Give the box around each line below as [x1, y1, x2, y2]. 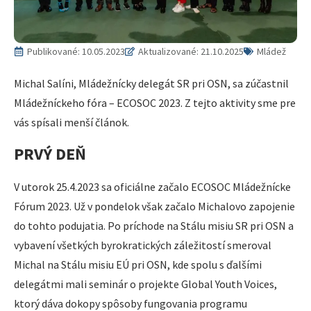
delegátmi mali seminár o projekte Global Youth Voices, [14, 277, 277, 292]
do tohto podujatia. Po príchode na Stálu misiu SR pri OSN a [14, 219, 294, 233]
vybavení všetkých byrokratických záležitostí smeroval [14, 238, 271, 253]
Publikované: [27, 44, 82, 58]
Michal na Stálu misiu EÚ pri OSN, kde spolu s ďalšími [14, 258, 262, 272]
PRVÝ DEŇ [14, 143, 86, 165]
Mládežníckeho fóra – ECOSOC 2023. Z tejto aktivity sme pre [14, 95, 296, 110]
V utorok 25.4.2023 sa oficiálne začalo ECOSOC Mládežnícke [14, 180, 291, 194]
